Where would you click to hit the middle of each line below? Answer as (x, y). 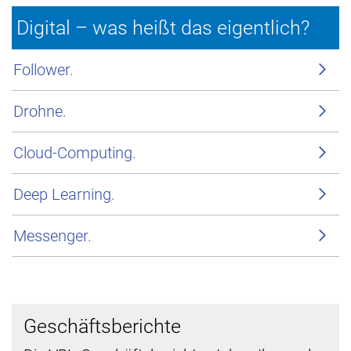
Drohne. (40, 111)
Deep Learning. (64, 194)
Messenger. (52, 235)
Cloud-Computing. (75, 152)
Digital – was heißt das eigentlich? (163, 27)
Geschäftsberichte (102, 326)
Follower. (43, 69)
